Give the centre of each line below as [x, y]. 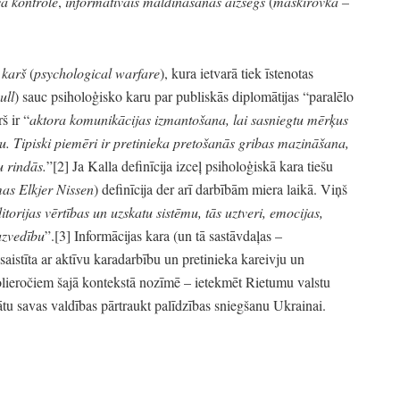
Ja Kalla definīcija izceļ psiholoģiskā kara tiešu [201, 166]
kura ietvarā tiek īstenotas [241, 73]
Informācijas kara [122, 235]
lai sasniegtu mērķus [289, 119]
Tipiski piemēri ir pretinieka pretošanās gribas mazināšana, [179, 142]
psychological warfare [97, 73]
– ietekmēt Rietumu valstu [257, 282]
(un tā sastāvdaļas [224, 235]
